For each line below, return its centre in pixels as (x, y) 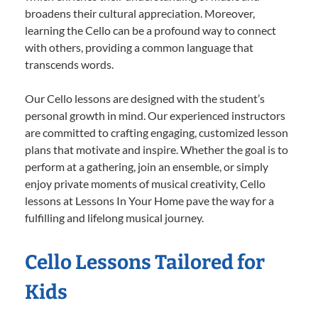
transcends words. (69, 64)
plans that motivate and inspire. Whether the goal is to (157, 149)
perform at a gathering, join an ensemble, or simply (147, 166)
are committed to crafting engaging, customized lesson (157, 132)
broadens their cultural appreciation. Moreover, (140, 13)
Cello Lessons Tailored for (145, 262)
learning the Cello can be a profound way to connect (150, 30)
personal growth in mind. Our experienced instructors (155, 115)
